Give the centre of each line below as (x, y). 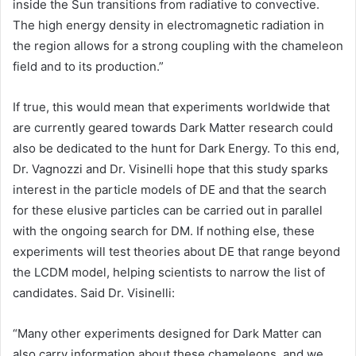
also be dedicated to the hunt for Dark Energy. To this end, (176, 148)
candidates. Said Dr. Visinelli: (94, 292)
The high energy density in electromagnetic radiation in (168, 25)
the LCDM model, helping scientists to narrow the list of (169, 272)
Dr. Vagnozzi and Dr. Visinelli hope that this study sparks (170, 168)
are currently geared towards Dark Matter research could (173, 127)
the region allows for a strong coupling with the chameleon (178, 45)
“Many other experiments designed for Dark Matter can (167, 333)
